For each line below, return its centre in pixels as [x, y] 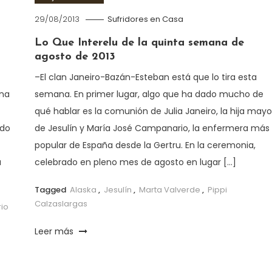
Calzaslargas [61, 203]
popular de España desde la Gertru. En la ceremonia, [145, 145]
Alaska [83, 189]
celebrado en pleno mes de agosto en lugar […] [135, 162]
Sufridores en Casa [145, 19]
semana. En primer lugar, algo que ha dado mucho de [149, 94]
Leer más [55, 231]
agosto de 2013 [75, 56]
